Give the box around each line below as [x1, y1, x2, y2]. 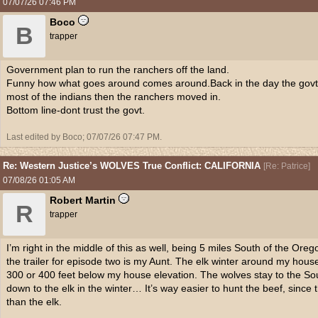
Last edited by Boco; [6, 132, 87, 142]
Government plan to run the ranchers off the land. [6, 64, 229, 75]
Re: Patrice [265, 161, 308, 171]
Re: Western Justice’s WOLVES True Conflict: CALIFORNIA [3, 160, 261, 171]
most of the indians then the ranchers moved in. [6, 91, 221, 102]
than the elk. [6, 296, 62, 307]
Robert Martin [50, 194, 116, 206]
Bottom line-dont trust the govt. [6, 104, 145, 116]
